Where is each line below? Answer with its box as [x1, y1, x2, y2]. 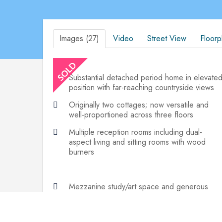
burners [69, 146, 94, 158]
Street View [147, 33, 186, 44]
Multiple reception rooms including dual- [69, 126, 202, 138]
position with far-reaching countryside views [69, 82, 214, 93]
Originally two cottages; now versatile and [69, 99, 209, 111]
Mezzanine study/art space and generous [69, 181, 208, 192]
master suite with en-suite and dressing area [69, 191, 216, 202]
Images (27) [59, 33, 99, 44]
